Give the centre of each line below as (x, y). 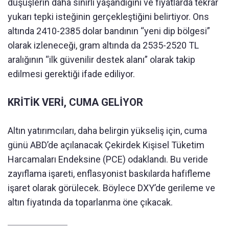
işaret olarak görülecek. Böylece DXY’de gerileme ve (111, 188)
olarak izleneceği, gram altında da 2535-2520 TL (103, 45)
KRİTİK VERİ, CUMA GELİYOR (75, 102)
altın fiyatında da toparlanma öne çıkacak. (90, 202)
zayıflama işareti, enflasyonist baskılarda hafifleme (109, 173)
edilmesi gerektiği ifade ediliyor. (71, 74)
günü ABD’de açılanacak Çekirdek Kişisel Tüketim (106, 145)
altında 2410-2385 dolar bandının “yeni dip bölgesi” (109, 31)
